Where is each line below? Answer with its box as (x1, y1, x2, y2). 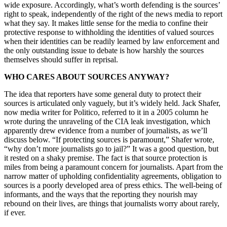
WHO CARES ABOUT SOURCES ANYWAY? (4, 72, 169, 81)
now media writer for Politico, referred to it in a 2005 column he (4, 107, 208, 117)
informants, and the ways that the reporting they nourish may (4, 190, 198, 199)
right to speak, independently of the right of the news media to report (4, 9, 222, 18)
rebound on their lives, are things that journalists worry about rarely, (4, 199, 219, 208)
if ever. (4, 208, 26, 217)
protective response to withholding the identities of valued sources (4, 27, 214, 36)
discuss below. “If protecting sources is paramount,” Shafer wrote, (4, 135, 214, 144)
